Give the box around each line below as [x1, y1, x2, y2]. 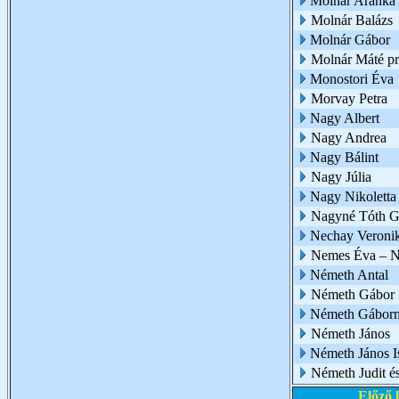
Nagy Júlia [311, 169, 371, 184]
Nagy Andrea [311, 130, 387, 145]
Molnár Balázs [311, 12, 393, 28]
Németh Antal [310, 267, 388, 282]
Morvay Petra [311, 91, 387, 106]
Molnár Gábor [310, 32, 390, 47]
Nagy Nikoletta [310, 189, 396, 204]
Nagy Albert [310, 110, 379, 126]
